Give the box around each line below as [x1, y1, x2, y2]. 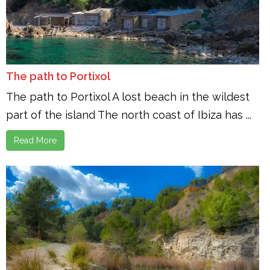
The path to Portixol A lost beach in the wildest [6, 90, 250, 103]
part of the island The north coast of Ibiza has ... [6, 108, 251, 121]
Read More [14, 136, 57, 145]
